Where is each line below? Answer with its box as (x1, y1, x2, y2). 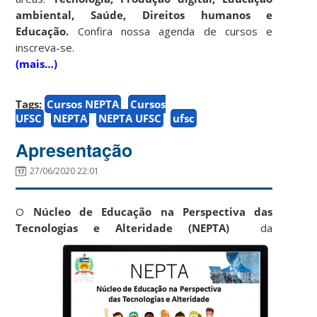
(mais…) (16, 56, 58, 71)
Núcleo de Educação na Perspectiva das (33, 204, 273, 219)
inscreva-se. (16, 40, 78, 54)
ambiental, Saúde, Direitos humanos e (16, 7, 273, 22)
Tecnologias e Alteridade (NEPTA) (16, 220, 230, 235)
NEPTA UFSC (98, 110, 162, 125)
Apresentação (16, 137, 133, 163)
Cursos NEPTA (47, 96, 120, 111)
